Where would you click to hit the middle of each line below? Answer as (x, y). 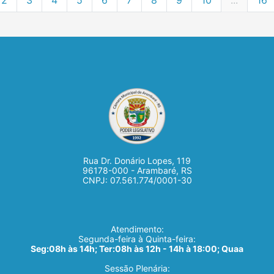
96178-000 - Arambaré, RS (137, 170)
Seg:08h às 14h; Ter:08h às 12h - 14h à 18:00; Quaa (137, 248)
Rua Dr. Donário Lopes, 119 (137, 160)
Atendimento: (137, 229)
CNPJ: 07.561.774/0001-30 (137, 180)
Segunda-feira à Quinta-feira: (137, 239)
